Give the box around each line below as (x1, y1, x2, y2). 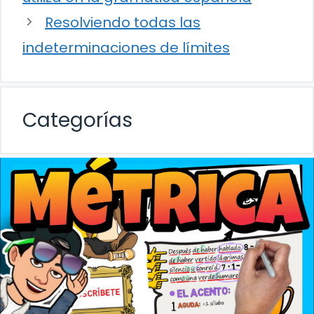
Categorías (22, 106, 132, 134)
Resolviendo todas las (45, 12, 200, 32)
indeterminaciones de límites (22, 37, 230, 57)
